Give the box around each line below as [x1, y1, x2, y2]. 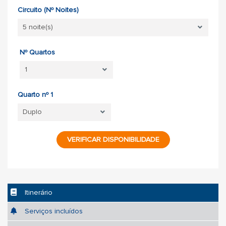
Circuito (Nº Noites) [18, 5, 79, 14]
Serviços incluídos [25, 206, 83, 215]
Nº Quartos [20, 47, 55, 56]
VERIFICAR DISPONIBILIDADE [67, 135, 159, 144]
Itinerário [25, 188, 52, 197]
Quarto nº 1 [18, 90, 53, 99]
